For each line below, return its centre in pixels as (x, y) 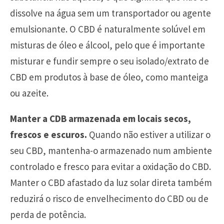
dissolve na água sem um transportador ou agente (110, 13)
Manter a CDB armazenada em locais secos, (100, 118)
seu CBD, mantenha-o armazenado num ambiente (111, 150)
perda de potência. (48, 214)
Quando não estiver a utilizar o (149, 134)
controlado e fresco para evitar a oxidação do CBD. (110, 166)
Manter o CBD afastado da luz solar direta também (111, 182)
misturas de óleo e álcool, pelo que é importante (107, 45)
